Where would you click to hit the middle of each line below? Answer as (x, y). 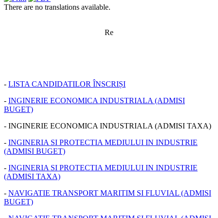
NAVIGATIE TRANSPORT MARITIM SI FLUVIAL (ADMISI (110, 193)
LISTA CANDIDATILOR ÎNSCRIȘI (67, 84)
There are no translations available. (57, 7)
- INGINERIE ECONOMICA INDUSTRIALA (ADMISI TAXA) (108, 126)
